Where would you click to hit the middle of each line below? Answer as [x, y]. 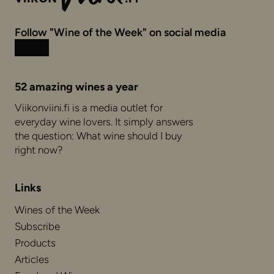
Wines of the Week [57, 210]
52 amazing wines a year [76, 87]
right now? [39, 150]
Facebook [60, 54]
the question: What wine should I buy [98, 136]
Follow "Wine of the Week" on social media [120, 32]
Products [35, 243]
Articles [32, 259]
